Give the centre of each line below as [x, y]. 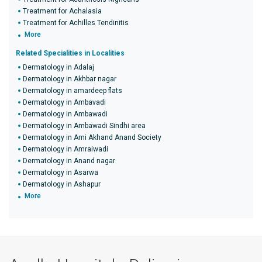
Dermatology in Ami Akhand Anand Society [92, 137]
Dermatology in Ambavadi [64, 102]
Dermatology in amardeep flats [73, 91]
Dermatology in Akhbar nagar [70, 79]
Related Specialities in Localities [70, 53]
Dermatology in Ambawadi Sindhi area [84, 126]
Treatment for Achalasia [62, 11]
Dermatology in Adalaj [58, 67]
